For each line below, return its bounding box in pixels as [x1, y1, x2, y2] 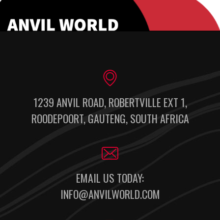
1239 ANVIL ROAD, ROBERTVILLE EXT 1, [33, 94, 187, 110]
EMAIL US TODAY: [76, 169, 144, 186]
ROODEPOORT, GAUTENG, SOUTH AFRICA [31, 110, 189, 126]
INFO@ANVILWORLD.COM [60, 186, 160, 202]
